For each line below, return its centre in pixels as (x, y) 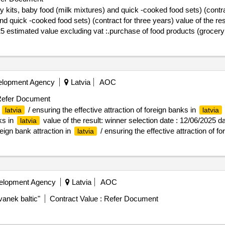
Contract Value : (76, 199)
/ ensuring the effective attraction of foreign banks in (112, 110)
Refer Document (130, 199)
